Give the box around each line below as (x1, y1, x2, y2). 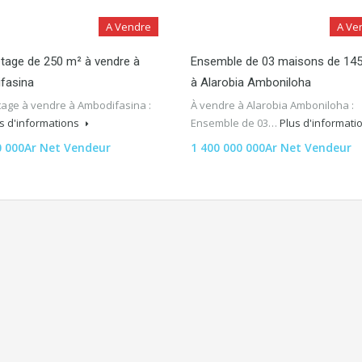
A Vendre (106, 19, 151, 34)
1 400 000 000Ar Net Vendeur (191, 139, 351, 155)
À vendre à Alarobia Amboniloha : (191, 97, 354, 112)
